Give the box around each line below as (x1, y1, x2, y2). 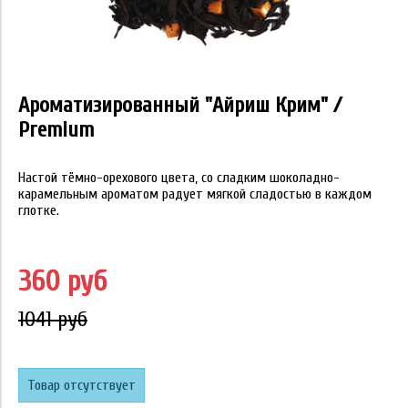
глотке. (18, 202, 59, 219)
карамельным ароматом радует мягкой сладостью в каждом (18, 186, 372, 203)
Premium (18, 117, 94, 143)
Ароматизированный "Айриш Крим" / (18, 93, 342, 118)
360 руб (18, 264, 107, 299)
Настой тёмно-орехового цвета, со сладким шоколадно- (18, 169, 340, 187)
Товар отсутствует (27, 377, 136, 394)
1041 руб (18, 307, 87, 332)
